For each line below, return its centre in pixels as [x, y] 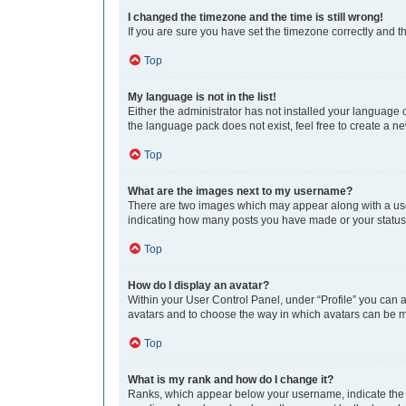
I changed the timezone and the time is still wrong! [256, 18]
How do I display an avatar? [198, 286]
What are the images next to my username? [240, 192]
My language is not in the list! [202, 97]
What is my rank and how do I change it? [231, 380]
